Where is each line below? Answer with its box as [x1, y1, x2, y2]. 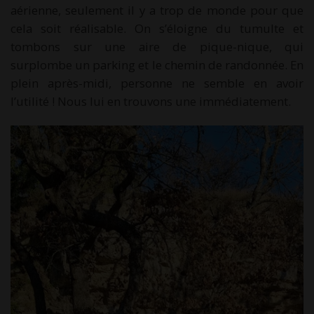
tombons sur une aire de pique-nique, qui [11, 38, 303, 55]
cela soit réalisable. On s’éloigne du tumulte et [11, 20, 303, 36]
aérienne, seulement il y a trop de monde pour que [11, 1, 303, 18]
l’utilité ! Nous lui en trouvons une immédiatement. [11, 93, 291, 109]
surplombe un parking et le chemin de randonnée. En [11, 56, 303, 73]
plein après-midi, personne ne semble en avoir [11, 74, 303, 91]
